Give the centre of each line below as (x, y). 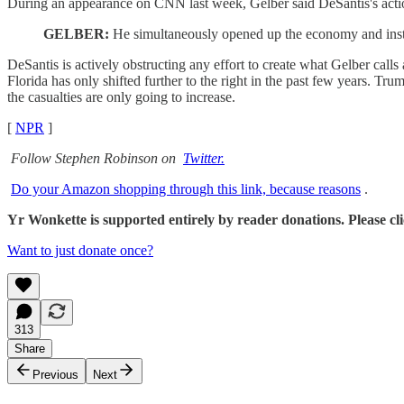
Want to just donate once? (80, 250)
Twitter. (204, 158)
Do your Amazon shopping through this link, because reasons (186, 188)
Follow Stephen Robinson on (93, 158)
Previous (55, 374)
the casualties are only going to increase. (121, 96)
